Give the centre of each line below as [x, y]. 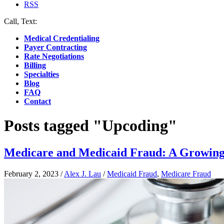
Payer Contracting [55, 47]
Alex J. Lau [82, 173]
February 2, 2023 [31, 173]
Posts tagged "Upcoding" [90, 126]
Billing [35, 65]
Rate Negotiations [54, 56]
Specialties [41, 74]
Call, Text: [21, 21]
